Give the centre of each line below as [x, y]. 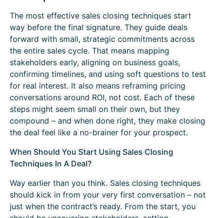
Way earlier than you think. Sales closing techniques [105, 183]
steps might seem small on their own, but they [95, 109]
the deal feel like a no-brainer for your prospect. [99, 133]
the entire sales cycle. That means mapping [90, 51]
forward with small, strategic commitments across [102, 39]
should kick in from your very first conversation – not [108, 195]
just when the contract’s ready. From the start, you [103, 207]
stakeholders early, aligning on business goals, [95, 63]
